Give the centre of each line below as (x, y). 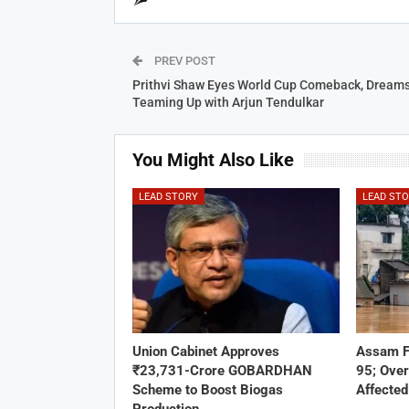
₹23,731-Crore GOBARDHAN (222, 371)
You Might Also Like (213, 159)
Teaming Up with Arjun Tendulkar (228, 102)
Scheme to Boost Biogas (207, 390)
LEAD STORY (168, 196)
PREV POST (183, 60)
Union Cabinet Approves (205, 352)
